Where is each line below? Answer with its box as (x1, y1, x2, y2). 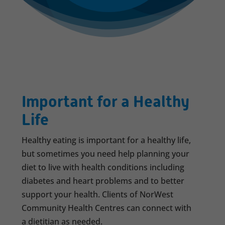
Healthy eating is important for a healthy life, (22, 135, 191, 146)
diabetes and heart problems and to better (22, 175, 185, 186)
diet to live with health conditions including (22, 162, 185, 173)
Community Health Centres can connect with (22, 202, 192, 213)
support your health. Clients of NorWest (22, 189, 174, 200)
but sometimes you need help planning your (22, 148, 190, 159)
